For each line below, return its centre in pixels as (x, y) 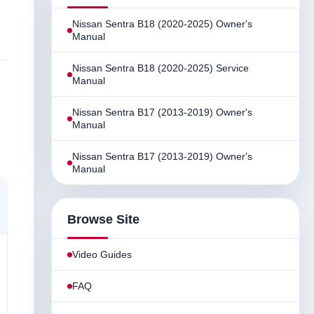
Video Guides (102, 254)
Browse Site (103, 219)
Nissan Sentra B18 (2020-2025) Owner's (162, 24)
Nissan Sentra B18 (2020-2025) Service (161, 68)
